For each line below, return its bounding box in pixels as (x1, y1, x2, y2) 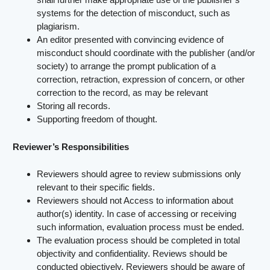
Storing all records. (37, 101, 111, 111)
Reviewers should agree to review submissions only (37, 169, 242, 180)
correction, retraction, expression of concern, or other (37, 74, 245, 85)
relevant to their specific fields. (37, 182, 155, 193)
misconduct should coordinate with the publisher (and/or (37, 48, 256, 58)
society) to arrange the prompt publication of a (37, 61, 216, 72)
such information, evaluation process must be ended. (37, 222, 245, 233)
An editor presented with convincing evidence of (37, 34, 224, 45)
